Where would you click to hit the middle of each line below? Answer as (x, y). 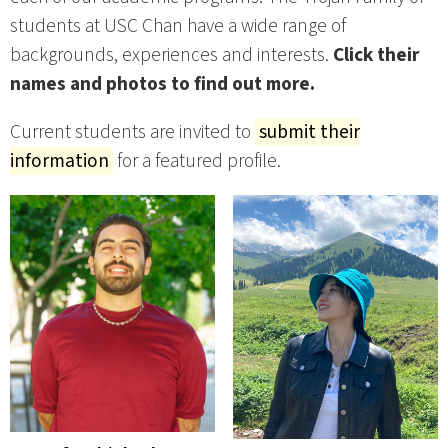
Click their (376, 54)
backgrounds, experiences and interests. (171, 54)
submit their (309, 132)
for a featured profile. (197, 161)
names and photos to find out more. (162, 83)
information (59, 161)
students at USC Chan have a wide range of (178, 25)
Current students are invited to (132, 132)
